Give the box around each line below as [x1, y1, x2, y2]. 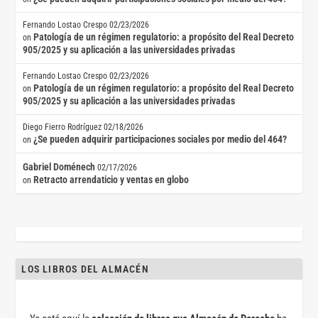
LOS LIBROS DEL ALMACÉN [21, 263, 149, 275]
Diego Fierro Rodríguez [23, 122, 102, 133]
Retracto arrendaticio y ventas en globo [33, 174, 190, 186]
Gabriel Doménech [23, 161, 96, 173]
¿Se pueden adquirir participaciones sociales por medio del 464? [33, 133, 287, 146]
